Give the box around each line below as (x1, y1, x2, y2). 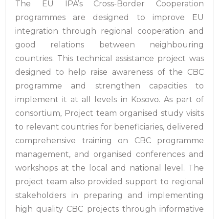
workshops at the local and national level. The (15, 163, 204, 173)
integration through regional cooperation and (15, 26, 204, 36)
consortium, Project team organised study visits (15, 109, 204, 118)
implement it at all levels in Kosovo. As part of (15, 95, 204, 104)
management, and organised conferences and (15, 150, 204, 159)
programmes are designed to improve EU (15, 13, 204, 22)
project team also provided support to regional (15, 177, 204, 186)
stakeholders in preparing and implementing (15, 191, 204, 200)
